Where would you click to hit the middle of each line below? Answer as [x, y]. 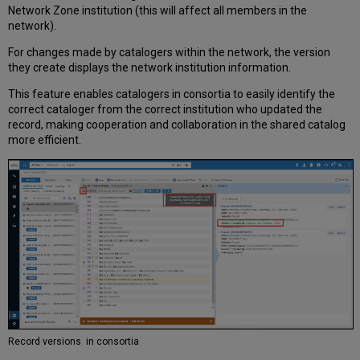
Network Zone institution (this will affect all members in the [158, 11]
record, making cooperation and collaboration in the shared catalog [177, 125]
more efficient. [45, 140]
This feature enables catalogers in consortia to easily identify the [172, 94]
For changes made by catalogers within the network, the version [170, 53]
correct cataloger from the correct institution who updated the [166, 110]
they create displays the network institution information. [150, 68]
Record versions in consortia [75, 341]
